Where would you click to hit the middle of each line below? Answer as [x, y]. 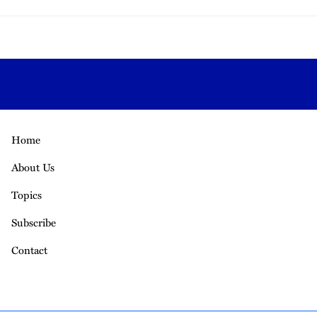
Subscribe [33, 222]
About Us [33, 167]
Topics [26, 195]
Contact [29, 250]
